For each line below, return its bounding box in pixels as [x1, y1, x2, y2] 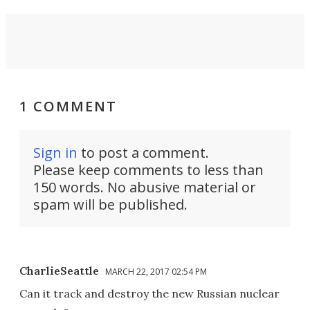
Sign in [33, 143, 77, 162]
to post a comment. [77, 143, 209, 162]
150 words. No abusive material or [33, 177, 256, 197]
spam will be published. [33, 194, 188, 214]
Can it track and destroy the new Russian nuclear [19, 286, 280, 300]
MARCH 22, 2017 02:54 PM [105, 265, 207, 277]
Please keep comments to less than [33, 160, 264, 179]
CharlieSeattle [19, 263, 99, 277]
